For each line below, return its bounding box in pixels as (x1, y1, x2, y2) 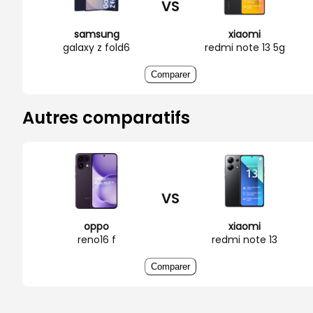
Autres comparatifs (22, 105, 190, 129)
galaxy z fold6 (63, 40, 130, 54)
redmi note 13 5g (204, 40, 285, 54)
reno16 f (77, 232, 116, 247)
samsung (73, 27, 119, 41)
